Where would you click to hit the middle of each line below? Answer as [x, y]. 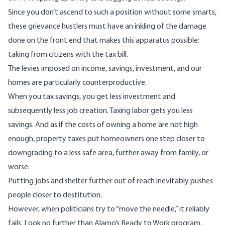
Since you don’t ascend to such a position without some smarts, [112, 13]
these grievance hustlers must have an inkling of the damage [107, 27]
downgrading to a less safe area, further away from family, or [108, 153]
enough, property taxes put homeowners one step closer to [106, 139]
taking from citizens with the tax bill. [68, 55]
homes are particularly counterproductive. [77, 83]
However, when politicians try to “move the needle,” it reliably [109, 210]
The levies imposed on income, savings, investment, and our [105, 69]
